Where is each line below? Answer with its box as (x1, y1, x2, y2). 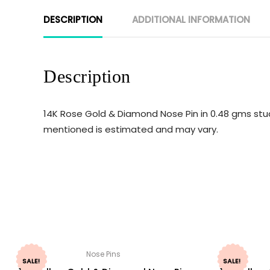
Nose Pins (86, 249, 121, 260)
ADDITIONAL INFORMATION (132, 13, 250, 26)
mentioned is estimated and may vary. (43, 122, 218, 136)
